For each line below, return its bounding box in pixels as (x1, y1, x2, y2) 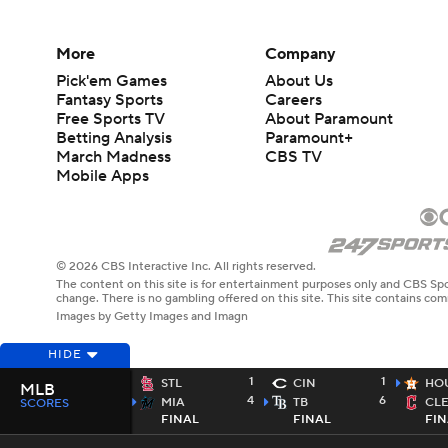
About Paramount (265, 109, 394, 130)
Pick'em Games (56, 71, 167, 92)
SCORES (20, 396, 69, 411)
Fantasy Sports (56, 90, 163, 111)
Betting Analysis (56, 128, 172, 149)
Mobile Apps (56, 166, 149, 187)
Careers (265, 90, 323, 111)
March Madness (56, 147, 171, 168)
